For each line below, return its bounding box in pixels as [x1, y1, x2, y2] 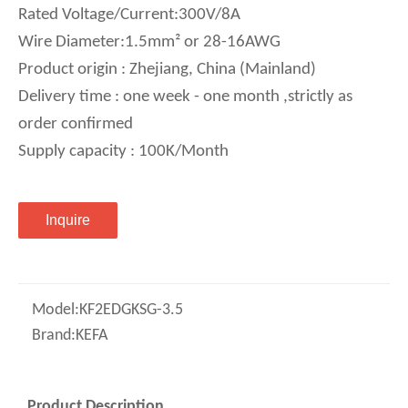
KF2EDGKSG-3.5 [79, 301, 183, 319]
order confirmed [18, 116, 133, 133]
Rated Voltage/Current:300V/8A [18, 6, 240, 24]
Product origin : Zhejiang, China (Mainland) [18, 61, 316, 78]
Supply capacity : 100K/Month [18, 143, 229, 160]
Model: [32, 301, 79, 319]
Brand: [32, 327, 76, 344]
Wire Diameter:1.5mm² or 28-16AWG [18, 34, 280, 51]
